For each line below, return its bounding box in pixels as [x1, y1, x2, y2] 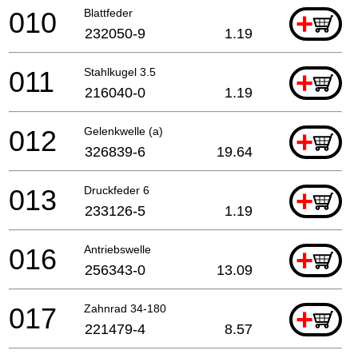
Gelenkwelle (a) [84, 124, 163, 137]
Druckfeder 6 [84, 183, 149, 197]
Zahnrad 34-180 [84, 301, 166, 315]
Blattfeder [84, 6, 133, 19]
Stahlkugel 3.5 [84, 65, 156, 78]
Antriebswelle [84, 242, 151, 256]
